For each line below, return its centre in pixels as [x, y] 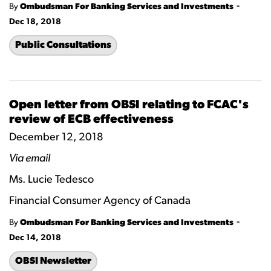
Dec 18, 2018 [35, 22]
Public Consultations [63, 45]
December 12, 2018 [56, 138]
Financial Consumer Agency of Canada [100, 201]
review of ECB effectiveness [91, 120]
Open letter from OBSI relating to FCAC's [129, 105]
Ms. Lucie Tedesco [51, 180]
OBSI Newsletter [53, 261]
